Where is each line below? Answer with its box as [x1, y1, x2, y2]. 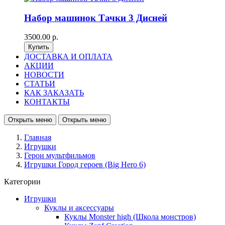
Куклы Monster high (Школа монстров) [64, 212, 196, 221]
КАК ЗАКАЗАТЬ [24, 88, 84, 97]
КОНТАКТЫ [24, 97, 70, 106]
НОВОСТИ [24, 70, 64, 79]
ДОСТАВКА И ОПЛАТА [24, 52, 113, 61]
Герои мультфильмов [24, 151, 95, 160]
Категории [4, 177, 41, 186]
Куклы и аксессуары [44, 203, 114, 212]
